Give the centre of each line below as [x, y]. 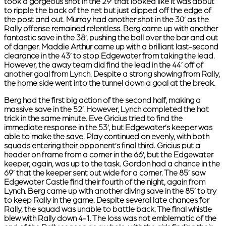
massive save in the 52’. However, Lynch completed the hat [106, 109]
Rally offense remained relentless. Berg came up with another [111, 29]
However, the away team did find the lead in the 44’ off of [104, 65]
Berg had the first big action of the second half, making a [102, 100]
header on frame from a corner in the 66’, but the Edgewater [109, 155]
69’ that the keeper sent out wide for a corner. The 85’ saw [105, 173]
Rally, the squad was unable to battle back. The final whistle [108, 209]
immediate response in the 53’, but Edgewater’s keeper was [108, 127]
